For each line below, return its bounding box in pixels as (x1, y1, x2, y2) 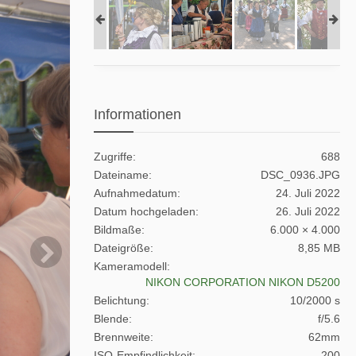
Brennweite (94, 331, 150, 343)
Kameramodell (94, 260, 167, 273)
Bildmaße (94, 223, 141, 236)
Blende (94, 312, 129, 325)
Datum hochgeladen (94, 205, 195, 218)
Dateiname (94, 168, 149, 181)
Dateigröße (94, 242, 150, 254)
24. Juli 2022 (276, 187, 340, 199)
